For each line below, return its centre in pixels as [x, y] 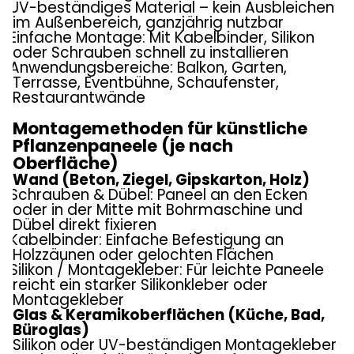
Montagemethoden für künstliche [160, 128]
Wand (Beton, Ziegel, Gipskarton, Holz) [161, 180]
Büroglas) [51, 330]
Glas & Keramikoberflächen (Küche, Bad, [169, 315]
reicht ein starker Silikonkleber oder [140, 285]
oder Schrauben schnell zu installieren [151, 53]
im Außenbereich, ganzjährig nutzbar [148, 23]
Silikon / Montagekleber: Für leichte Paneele [167, 270]
